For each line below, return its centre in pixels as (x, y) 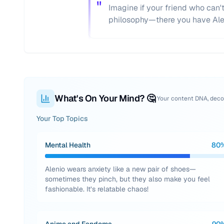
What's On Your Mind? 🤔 (105, 98)
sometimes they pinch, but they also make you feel (127, 179)
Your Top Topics (62, 118)
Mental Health (68, 145)
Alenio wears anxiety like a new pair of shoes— (120, 169)
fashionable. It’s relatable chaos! (97, 189)
